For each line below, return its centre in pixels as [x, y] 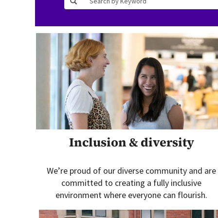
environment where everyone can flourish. [131, 195]
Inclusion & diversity [131, 142]
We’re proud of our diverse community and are [131, 171]
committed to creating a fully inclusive [131, 183]
